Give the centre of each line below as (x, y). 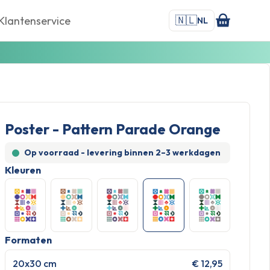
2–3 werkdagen (188, 152)
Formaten (28, 240)
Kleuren (23, 170)
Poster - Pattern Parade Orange (113, 129)
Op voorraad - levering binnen (90, 152)
